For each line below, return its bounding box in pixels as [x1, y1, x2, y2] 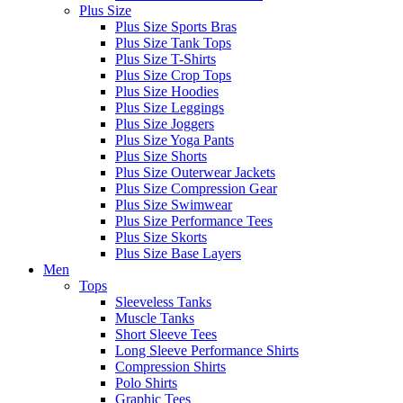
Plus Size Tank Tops [115, 34, 231, 50]
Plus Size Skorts [115, 228, 207, 245]
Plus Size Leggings [115, 99, 224, 115]
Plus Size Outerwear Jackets [115, 164, 275, 180]
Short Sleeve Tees [115, 326, 217, 342]
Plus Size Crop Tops [115, 67, 231, 83]
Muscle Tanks [115, 309, 194, 326]
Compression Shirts [115, 358, 226, 374]
